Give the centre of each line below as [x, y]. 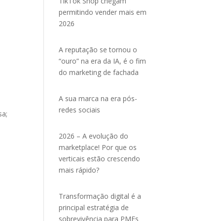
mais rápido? [79, 170]
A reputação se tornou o [98, 50]
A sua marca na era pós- [98, 98]
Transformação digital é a [100, 196]
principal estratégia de [94, 207]
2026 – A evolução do [94, 136]
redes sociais [80, 110]
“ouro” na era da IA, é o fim [103, 61]
